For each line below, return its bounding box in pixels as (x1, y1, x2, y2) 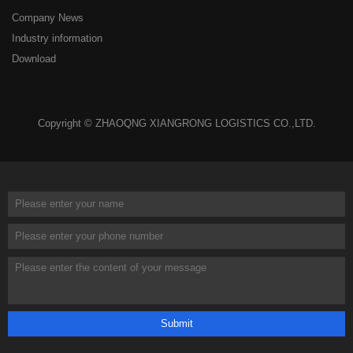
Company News (11, 13, 84, 24)
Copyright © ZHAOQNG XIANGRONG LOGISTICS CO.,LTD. (37, 117, 316, 129)
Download (11, 54, 56, 65)
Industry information (11, 33, 102, 45)
